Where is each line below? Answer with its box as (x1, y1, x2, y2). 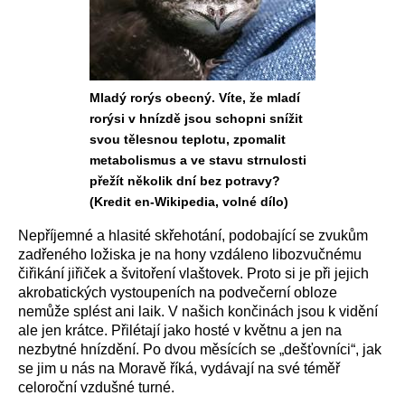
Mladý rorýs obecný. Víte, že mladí (89, 90, 300, 105)
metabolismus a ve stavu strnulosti (89, 153, 306, 167)
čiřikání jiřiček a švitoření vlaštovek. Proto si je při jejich (18, 266, 369, 281)
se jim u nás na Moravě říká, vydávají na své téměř (18, 361, 340, 376)
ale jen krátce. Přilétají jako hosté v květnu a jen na (18, 323, 342, 338)
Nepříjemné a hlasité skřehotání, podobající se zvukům (18, 228, 368, 243)
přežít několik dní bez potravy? (89, 174, 280, 188)
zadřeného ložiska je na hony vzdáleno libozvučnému (18, 247, 362, 262)
